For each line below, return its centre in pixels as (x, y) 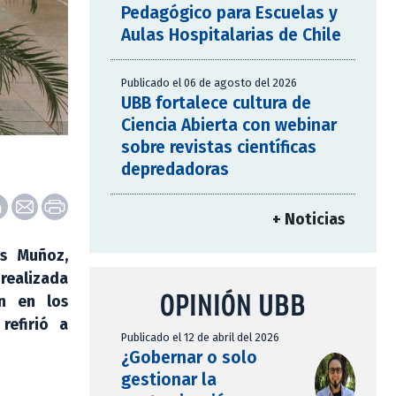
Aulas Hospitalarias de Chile (231, 35)
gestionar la (169, 380)
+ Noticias (308, 220)
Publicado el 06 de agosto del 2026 (209, 83)
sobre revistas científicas (219, 148)
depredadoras (175, 170)
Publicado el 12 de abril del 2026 (200, 338)
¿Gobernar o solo (189, 358)
